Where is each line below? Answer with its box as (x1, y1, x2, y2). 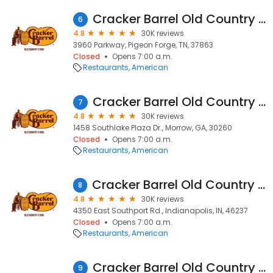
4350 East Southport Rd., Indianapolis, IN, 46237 (73, 205, 248, 216)
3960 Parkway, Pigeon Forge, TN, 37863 (73, 40, 213, 50)
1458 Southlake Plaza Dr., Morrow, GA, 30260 (73, 122, 232, 133)
